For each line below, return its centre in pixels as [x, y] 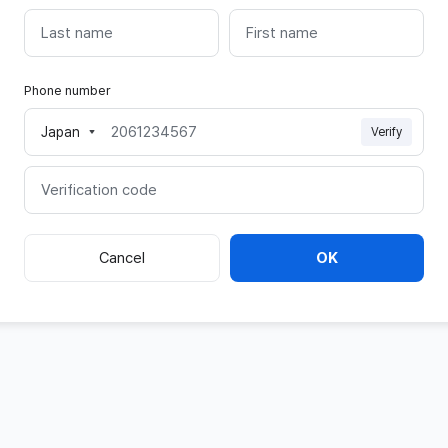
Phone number [67, 91]
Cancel [121, 258]
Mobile [61, 140]
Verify [386, 132]
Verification [77, 198]
